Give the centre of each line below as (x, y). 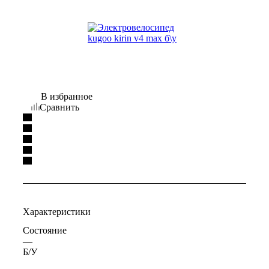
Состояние (45, 231)
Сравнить (59, 107)
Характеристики (57, 212)
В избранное (67, 97)
